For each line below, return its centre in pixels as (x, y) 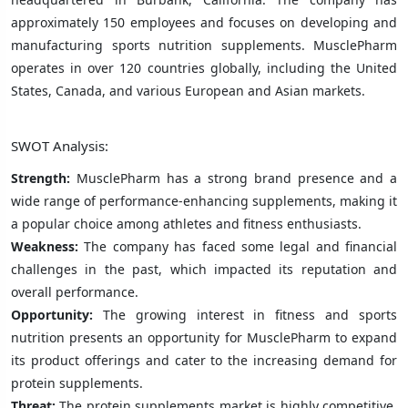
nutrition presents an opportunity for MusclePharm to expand (204, 337)
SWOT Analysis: (60, 145)
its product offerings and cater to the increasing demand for (204, 360)
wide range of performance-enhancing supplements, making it (204, 200)
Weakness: (48, 246)
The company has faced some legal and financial (240, 246)
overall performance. (75, 291)
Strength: (41, 178)
